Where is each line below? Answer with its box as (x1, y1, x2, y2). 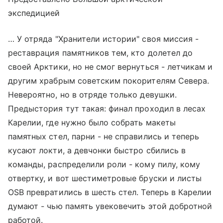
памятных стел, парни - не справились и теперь (8, 131, 200, 141)
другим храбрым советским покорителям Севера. (8, 75, 210, 86)
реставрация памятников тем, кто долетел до (8, 47, 193, 58)
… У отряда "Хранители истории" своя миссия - (8, 33, 199, 44)
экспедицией (8, 7, 60, 18)
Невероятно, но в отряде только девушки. (8, 89, 177, 100)
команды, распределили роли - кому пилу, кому (8, 159, 201, 169)
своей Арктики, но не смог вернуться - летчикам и (8, 61, 213, 72)
